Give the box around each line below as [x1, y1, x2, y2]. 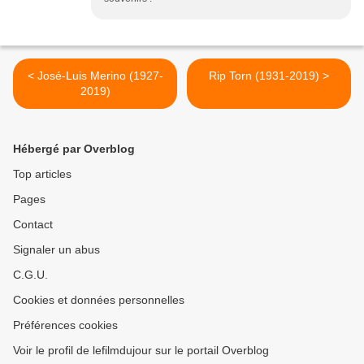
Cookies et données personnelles [13, 293, 184, 307]
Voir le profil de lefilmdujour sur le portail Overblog [13, 344, 269, 357]
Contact [13, 218, 53, 232]
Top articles [13, 167, 71, 181]
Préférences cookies [13, 318, 118, 332]
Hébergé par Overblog [13, 142, 135, 156]
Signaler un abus [13, 243, 100, 257]
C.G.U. [13, 268, 48, 282]
